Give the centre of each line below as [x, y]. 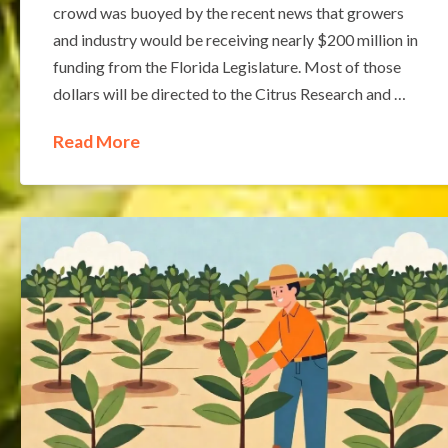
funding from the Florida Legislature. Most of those [226, 66]
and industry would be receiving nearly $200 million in [235, 39]
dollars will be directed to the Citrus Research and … [229, 93]
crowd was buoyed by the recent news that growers [228, 12]
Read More [96, 141]
